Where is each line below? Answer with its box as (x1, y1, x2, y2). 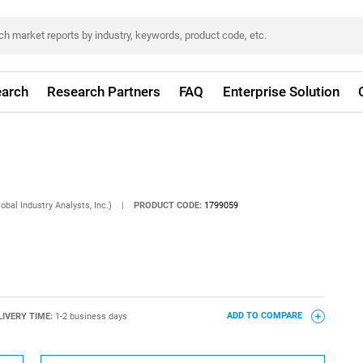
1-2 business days (54, 310, 127, 322)
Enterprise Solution (222, 83, 340, 100)
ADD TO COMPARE (226, 310, 305, 322)
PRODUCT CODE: (134, 199, 203, 211)
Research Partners (47, 83, 161, 100)
